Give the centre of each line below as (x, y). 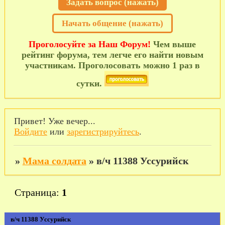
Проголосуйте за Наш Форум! (90, 44)
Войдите (30, 132)
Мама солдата (54, 161)
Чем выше (174, 44)
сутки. (90, 83)
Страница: (38, 192)
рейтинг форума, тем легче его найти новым (112, 54)
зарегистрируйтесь (103, 132)
